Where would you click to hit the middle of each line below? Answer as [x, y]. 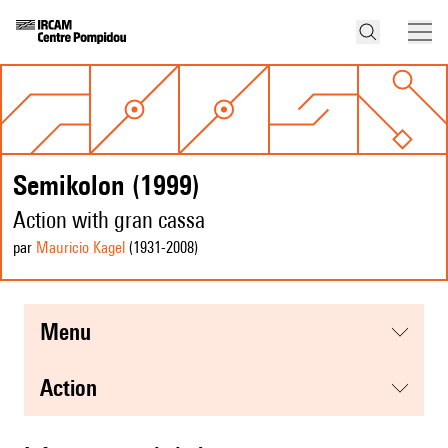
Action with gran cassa [109, 220]
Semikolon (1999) [106, 185]
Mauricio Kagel [80, 248]
